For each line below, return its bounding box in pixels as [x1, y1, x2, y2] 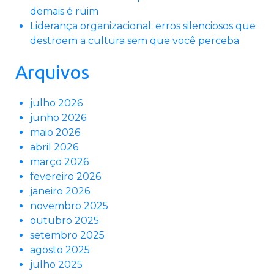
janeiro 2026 [30, 185, 90, 198]
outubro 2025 [30, 215, 99, 227]
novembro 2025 [30, 200, 108, 212]
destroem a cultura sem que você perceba [30, 35, 239, 47]
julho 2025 [30, 259, 83, 271]
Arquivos [15, 62, 89, 83]
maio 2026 [30, 127, 80, 139]
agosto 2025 [30, 244, 90, 256]
